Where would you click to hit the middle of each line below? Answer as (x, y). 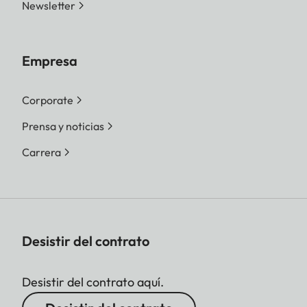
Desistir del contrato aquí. (93, 282)
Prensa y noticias (63, 126)
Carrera (41, 152)
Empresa (50, 60)
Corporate (48, 100)
